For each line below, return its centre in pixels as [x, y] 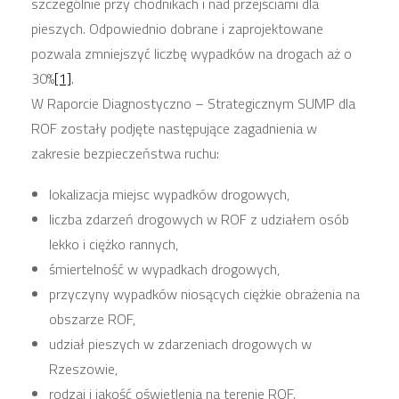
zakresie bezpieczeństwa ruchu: [125, 154]
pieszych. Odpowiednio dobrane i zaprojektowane [177, 29]
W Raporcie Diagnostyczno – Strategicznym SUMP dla [193, 104]
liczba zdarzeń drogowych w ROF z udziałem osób [199, 220]
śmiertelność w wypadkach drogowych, [164, 269]
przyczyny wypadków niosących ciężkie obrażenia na [204, 294]
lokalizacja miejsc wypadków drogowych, [169, 195]
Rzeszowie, [83, 369]
